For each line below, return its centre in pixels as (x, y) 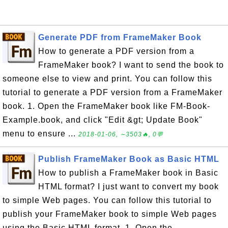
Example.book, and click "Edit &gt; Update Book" (103, 120)
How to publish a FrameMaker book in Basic (128, 173)
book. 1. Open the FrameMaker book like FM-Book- (106, 106)
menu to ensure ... (40, 133)
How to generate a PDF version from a (116, 51)
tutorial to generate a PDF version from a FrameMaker (112, 92)
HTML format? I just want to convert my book (129, 186)
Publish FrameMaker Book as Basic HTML (129, 159)
